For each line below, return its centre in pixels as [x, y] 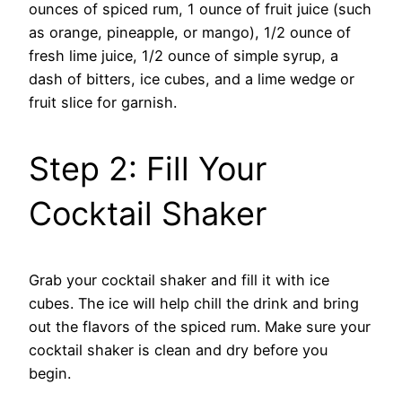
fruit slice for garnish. [103, 102]
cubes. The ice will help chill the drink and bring [194, 303]
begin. [50, 373]
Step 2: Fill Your [148, 168]
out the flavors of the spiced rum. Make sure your [200, 326]
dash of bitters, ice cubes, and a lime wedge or [192, 79]
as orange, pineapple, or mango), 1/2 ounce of [190, 32]
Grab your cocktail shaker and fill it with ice [179, 280]
